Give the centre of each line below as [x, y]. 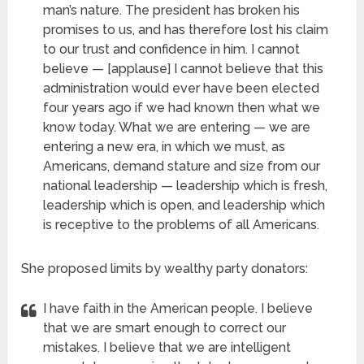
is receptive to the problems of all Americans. [182, 225]
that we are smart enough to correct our [165, 328]
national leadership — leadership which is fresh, [186, 186]
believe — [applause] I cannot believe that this [184, 69]
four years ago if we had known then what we [182, 108]
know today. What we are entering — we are [177, 128]
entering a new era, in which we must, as [165, 147]
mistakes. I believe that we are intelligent [167, 348]
